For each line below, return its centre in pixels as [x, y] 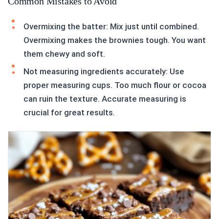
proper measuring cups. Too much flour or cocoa [115, 85]
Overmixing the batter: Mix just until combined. [111, 27]
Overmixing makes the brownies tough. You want [115, 40]
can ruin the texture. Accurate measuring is [105, 99]
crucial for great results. [69, 113]
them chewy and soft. [64, 54]
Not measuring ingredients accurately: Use [104, 72]
